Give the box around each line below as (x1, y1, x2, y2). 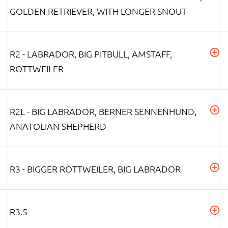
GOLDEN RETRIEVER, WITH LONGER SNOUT (10, 5, 187, 17)
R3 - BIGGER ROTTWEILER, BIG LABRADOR (10, 162, 181, 175)
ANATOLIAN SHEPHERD (10, 120, 106, 132)
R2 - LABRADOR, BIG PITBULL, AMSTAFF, (10, 47, 172, 60)
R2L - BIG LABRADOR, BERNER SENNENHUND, (10, 105, 196, 117)
